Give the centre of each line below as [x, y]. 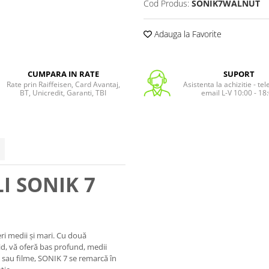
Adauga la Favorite [187, 34]
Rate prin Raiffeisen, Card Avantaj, [63, 84]
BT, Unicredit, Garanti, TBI [63, 92]
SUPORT [239, 74]
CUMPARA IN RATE [63, 74]
